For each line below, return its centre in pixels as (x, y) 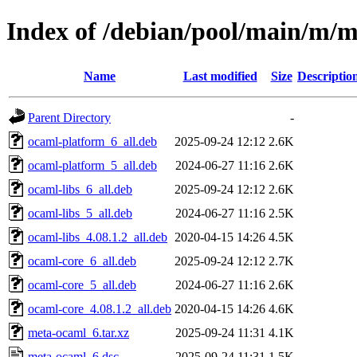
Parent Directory (69, 117)
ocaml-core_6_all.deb (82, 261)
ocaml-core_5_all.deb (82, 284)
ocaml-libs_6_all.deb (80, 189)
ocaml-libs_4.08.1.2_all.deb (98, 237)
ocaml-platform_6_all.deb (92, 141)
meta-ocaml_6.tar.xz (78, 332)
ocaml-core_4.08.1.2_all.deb (100, 308)
